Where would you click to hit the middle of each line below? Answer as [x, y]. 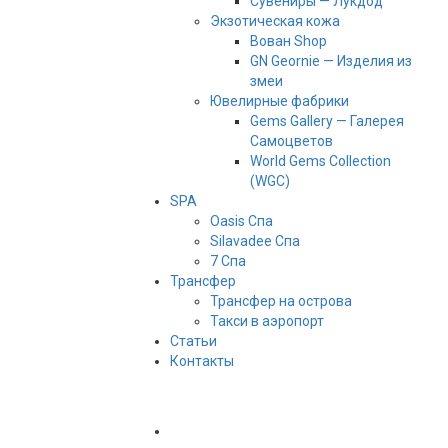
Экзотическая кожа [274, 21]
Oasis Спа [241, 221]
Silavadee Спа [254, 241]
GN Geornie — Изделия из [330, 61]
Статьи [193, 341]
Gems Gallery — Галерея [326, 121]
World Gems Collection [320, 161]
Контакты [201, 361]
